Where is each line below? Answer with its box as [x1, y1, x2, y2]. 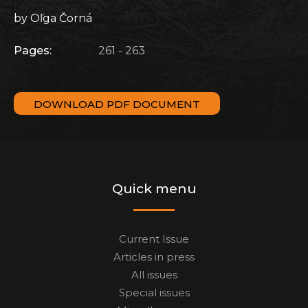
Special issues [118, 286, 190, 300]
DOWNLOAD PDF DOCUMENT [34, 98, 200, 111]
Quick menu [111, 181, 197, 197]
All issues [131, 268, 177, 282]
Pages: [14, 44, 52, 57]
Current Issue [119, 232, 189, 246]
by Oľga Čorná [14, 12, 92, 25]
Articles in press [113, 250, 195, 264]
